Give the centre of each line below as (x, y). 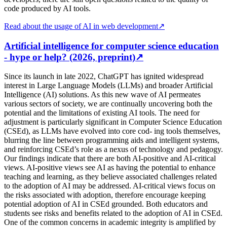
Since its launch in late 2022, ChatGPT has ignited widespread (104, 77)
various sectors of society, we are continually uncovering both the (108, 104)
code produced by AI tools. (47, 8)
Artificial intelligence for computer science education (111, 46)
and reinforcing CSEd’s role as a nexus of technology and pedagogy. (113, 149)
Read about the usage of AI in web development (81, 26)
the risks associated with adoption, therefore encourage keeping (105, 195)
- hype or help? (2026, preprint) (70, 57)
